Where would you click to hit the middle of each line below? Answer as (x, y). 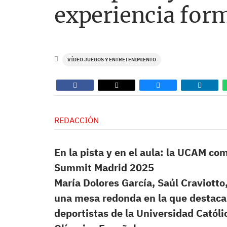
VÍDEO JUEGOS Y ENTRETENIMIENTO (112, 60)
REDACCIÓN (77, 120)
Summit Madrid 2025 (104, 167)
